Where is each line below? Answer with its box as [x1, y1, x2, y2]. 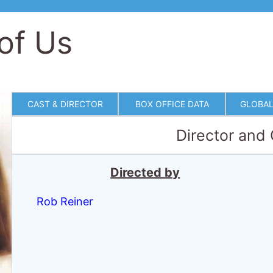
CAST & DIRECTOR [27, 99, 103, 109]
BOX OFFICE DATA [135, 99, 209, 109]
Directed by [110, 165, 180, 180]
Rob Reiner [37, 195, 94, 208]
